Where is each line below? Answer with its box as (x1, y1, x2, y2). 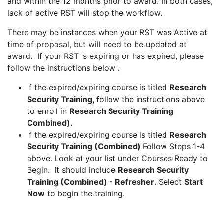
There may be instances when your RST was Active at (7, 27, 207, 37)
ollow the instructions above (99, 94, 205, 104)
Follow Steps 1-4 (143, 141, 205, 151)
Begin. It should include (27, 165, 118, 175)
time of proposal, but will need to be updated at (7, 39, 187, 49)
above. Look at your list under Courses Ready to (27, 153, 208, 163)
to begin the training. (45, 189, 125, 198)
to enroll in (27, 106, 69, 116)
